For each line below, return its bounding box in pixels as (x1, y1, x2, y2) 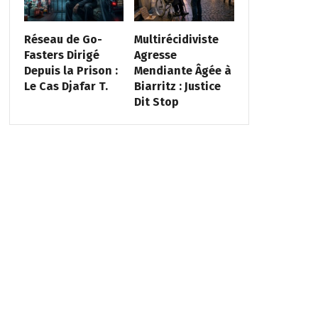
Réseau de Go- (23, 32, 102, 46)
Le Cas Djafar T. (23, 79, 108, 93)
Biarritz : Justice (134, 79, 221, 93)
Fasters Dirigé (23, 48, 99, 62)
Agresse (134, 48, 177, 62)
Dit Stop (134, 94, 180, 109)
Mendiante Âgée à (134, 63, 232, 77)
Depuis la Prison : (23, 63, 118, 77)
